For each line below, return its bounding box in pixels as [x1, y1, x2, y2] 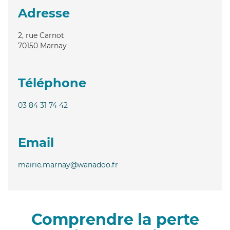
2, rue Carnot [18, 30, 64, 40]
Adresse [18, 5, 70, 21]
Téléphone [18, 75, 86, 90]
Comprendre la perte [31, 209, 199, 229]
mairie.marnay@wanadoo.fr [18, 160, 118, 169]
